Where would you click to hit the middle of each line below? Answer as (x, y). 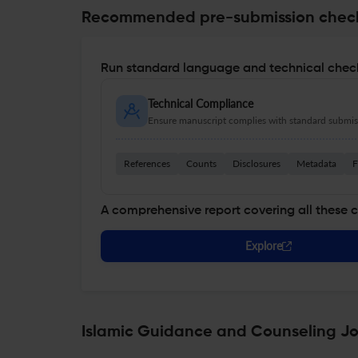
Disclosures (257, 163)
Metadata (316, 163)
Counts (201, 163)
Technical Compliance (201, 103)
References (147, 163)
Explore (264, 246)
